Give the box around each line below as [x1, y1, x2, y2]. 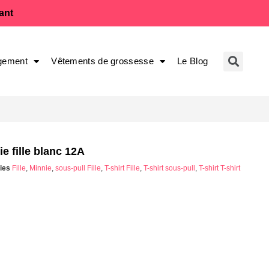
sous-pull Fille [55, 164, 101, 173]
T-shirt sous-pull [144, 164, 195, 173]
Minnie [29, 164, 52, 173]
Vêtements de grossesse [51, 56, 154, 67]
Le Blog [177, 56, 208, 67]
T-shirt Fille [104, 164, 140, 173]
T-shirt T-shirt [199, 164, 240, 173]
